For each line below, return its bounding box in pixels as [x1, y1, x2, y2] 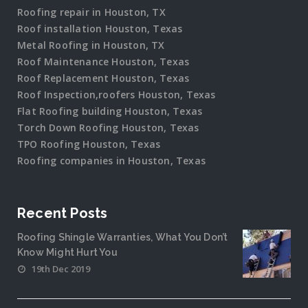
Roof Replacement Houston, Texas [17, 71, 190, 85]
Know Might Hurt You [17, 247, 118, 258]
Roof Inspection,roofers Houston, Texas [17, 88, 216, 102]
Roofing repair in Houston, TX [17, 5, 166, 19]
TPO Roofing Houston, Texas [17, 137, 161, 151]
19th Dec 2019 [32, 263, 90, 276]
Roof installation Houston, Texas [17, 22, 183, 36]
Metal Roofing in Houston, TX [17, 38, 165, 52]
